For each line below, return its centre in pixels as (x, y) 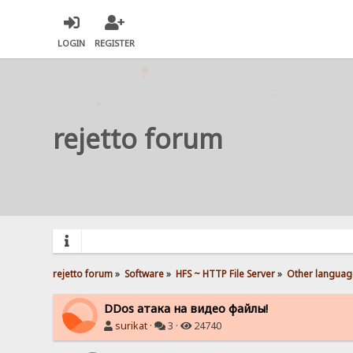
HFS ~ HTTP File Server (226, 273)
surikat (132, 325)
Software (145, 273)
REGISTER (115, 43)
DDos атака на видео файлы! (186, 308)
